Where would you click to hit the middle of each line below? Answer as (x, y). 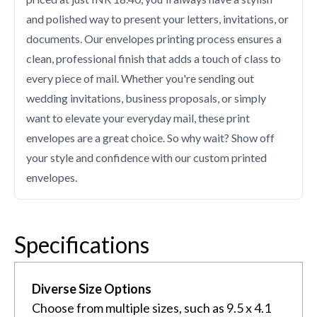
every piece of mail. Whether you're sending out (140, 78)
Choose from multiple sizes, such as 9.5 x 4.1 (151, 307)
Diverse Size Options (92, 288)
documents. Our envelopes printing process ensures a (154, 38)
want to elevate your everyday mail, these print (138, 117)
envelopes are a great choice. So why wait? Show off (150, 137)
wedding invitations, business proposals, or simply (146, 98)
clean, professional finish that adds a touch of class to (154, 58)
